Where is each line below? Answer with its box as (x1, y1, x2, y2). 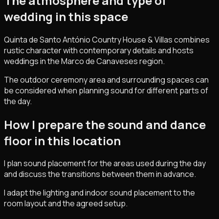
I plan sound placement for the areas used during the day (4, 158, 206, 169)
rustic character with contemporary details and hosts (4, 44, 194, 56)
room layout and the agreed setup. (4, 198, 128, 209)
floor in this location (4, 132, 121, 149)
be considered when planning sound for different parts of (4, 85, 208, 96)
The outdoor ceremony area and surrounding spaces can (4, 74, 209, 85)
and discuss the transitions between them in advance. (4, 169, 196, 180)
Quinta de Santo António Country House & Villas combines (4, 34, 210, 45)
